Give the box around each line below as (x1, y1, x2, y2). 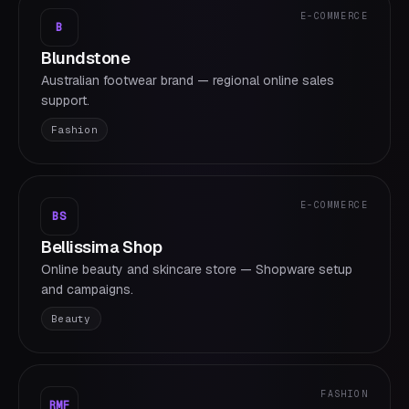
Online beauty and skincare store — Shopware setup (41, 261, 352, 278)
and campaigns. (41, 281, 133, 298)
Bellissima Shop (41, 236, 163, 257)
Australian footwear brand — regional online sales (41, 72, 334, 89)
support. (41, 92, 89, 109)
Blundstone (41, 47, 131, 68)
